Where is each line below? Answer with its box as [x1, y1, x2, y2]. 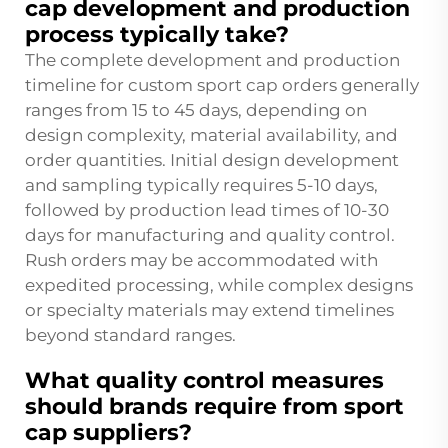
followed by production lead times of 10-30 [25, 200, 389, 221]
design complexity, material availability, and [25, 125, 398, 146]
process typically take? [25, 21, 289, 49]
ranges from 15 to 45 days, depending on [25, 100, 367, 121]
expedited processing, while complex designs [25, 275, 413, 296]
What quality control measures [25, 367, 384, 395]
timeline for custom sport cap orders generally [25, 75, 419, 96]
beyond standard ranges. [25, 325, 236, 346]
